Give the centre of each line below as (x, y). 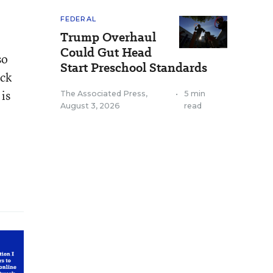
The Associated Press (103, 94)
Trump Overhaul (108, 37)
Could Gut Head (106, 52)
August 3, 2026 (90, 106)
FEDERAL (78, 19)
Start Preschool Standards (134, 68)
